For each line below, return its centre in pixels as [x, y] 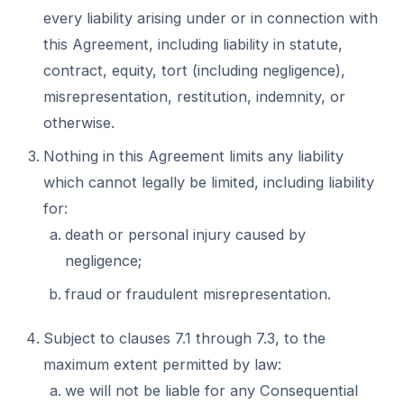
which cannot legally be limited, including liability [209, 182]
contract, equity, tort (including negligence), [194, 70]
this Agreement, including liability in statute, [193, 44]
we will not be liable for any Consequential [211, 390]
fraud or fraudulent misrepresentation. [198, 294]
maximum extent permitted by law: [162, 364]
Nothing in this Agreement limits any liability [193, 156]
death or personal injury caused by [185, 234]
